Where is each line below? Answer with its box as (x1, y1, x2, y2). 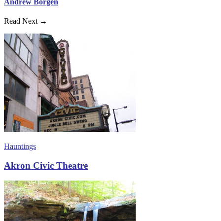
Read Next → (4, 17, 47, 26)
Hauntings (4, 142, 36, 151)
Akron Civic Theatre (4, 160, 88, 171)
